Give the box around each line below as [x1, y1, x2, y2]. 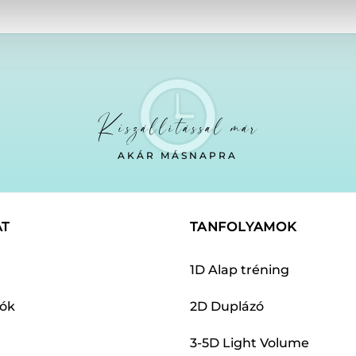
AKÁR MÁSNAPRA [118, 150, 238, 162]
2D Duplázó [190, 299, 264, 315]
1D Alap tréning [190, 262, 289, 278]
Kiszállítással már [96, 114, 259, 141]
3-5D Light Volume [190, 335, 309, 351]
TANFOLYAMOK [190, 219, 297, 234]
